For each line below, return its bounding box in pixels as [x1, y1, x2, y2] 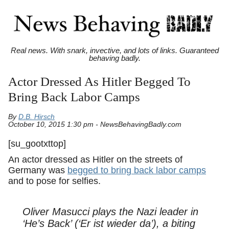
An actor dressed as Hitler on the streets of [8, 154, 182, 165]
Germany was [8, 165, 67, 176]
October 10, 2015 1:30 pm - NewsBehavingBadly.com [8, 121, 181, 129]
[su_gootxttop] [8, 138, 66, 149]
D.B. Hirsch [18, 113, 55, 121]
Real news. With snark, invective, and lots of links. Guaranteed [10, 46, 219, 55]
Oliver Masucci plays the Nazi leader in [22, 205, 198, 217]
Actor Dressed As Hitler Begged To [8, 75, 191, 89]
